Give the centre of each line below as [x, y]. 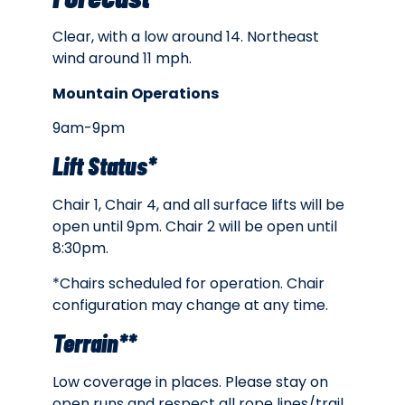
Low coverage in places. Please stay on [190, 382]
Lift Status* [104, 166]
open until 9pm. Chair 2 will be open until [195, 227]
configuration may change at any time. [192, 305]
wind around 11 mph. [122, 59]
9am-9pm [89, 127]
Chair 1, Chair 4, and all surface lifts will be [198, 205]
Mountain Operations [136, 93]
